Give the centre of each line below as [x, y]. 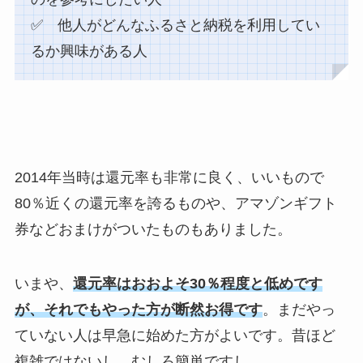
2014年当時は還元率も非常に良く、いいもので [169, 177]
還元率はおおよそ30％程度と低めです [197, 284]
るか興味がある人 [89, 51]
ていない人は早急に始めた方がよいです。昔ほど [175, 336]
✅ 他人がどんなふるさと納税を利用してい [175, 25]
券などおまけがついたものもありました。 [153, 229]
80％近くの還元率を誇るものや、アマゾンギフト [175, 203]
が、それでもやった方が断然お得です [138, 310]
